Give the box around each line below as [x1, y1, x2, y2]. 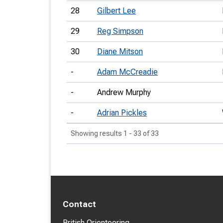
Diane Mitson [97, 47, 143, 56]
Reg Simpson [97, 26, 143, 36]
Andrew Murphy [97, 88, 151, 97]
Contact [63, 200, 96, 209]
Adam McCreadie [97, 67, 158, 77]
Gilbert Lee [97, 6, 136, 15]
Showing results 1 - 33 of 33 [71, 129, 159, 137]
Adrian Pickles [97, 108, 147, 117]
